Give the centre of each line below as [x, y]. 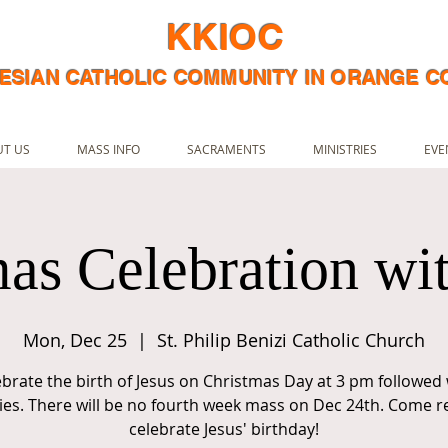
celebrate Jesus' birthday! [224, 429]
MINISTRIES [344, 149]
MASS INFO [108, 149]
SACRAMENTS [226, 149]
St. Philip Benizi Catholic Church [291, 340]
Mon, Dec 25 [75, 340]
